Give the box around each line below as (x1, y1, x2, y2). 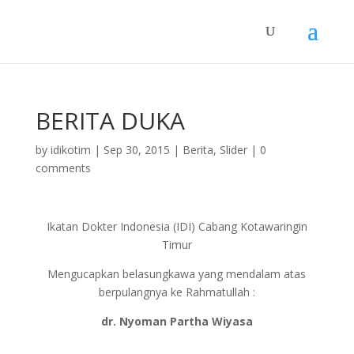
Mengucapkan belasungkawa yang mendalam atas (47, 266, 307, 281)
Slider (219, 142, 247, 157)
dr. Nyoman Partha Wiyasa (100, 314, 253, 329)
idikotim (50, 142, 91, 157)
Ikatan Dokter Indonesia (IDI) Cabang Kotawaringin (46, 219, 307, 234)
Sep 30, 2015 (103, 142, 170, 157)
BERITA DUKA (35, 104, 185, 137)
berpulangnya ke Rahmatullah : (98, 284, 255, 299)
